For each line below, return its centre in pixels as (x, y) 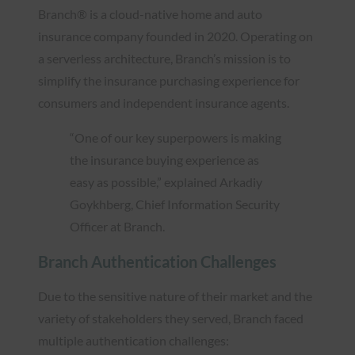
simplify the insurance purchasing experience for (169, 80)
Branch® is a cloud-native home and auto (150, 13)
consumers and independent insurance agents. (164, 102)
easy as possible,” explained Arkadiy (166, 181)
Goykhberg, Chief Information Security (175, 204)
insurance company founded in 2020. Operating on (176, 36)
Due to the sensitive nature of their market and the (175, 296)
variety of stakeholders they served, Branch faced (171, 318)
